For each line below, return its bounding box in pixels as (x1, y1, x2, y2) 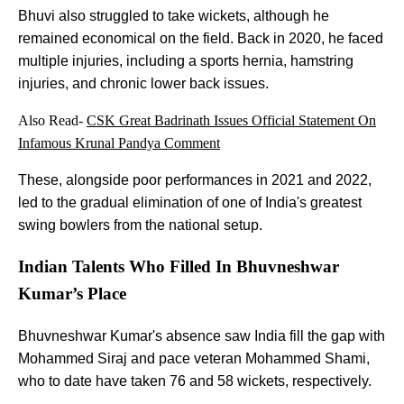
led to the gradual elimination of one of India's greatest (18, 195, 362, 211)
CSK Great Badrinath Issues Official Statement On (87, 113, 376, 129)
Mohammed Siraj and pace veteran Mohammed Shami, (18, 350, 370, 366)
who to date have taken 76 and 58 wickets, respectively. (18, 372, 372, 389)
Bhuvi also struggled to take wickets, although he (18, 8, 329, 24)
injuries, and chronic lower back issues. (18, 76, 269, 92)
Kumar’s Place (18, 284, 126, 304)
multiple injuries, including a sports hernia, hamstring (18, 53, 353, 69)
